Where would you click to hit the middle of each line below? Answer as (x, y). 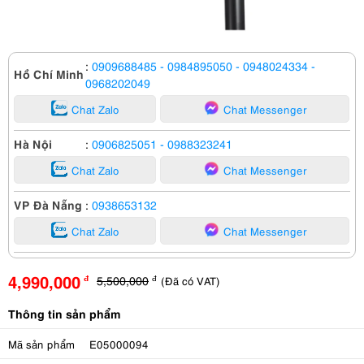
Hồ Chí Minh (49, 73)
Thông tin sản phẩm (65, 313)
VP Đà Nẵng (48, 204)
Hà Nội (33, 143)
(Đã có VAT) (191, 280)
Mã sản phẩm (41, 344)
